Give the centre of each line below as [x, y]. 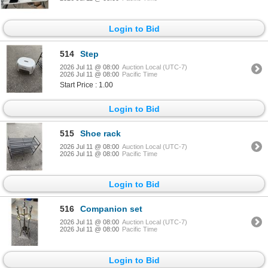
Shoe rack [100, 134]
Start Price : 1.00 [86, 85]
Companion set [111, 209]
